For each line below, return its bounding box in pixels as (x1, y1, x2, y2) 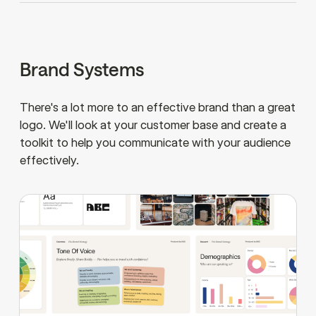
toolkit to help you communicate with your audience (20, 135, 291, 150)
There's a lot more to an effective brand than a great (20, 100, 296, 115)
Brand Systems (20, 58, 144, 80)
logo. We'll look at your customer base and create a (20, 118, 286, 133)
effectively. (20, 153, 79, 168)
